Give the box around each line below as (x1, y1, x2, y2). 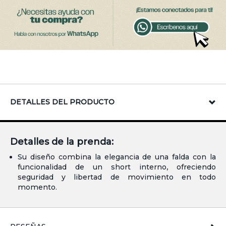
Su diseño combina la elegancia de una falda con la (18, 152, 216, 161)
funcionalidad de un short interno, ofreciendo (18, 162, 216, 172)
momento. (18, 182, 57, 192)
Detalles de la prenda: (10, 136, 114, 147)
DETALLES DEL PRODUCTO (10, 97, 115, 106)
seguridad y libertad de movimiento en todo (18, 172, 216, 182)
